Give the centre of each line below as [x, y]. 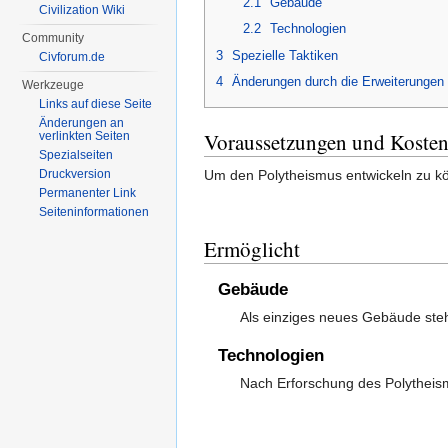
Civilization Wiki [82, 10]
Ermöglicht [252, 248]
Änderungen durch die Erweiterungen [338, 81]
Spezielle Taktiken [285, 55]
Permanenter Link [88, 193]
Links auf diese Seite [96, 104]
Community [53, 38]
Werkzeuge [53, 85]
